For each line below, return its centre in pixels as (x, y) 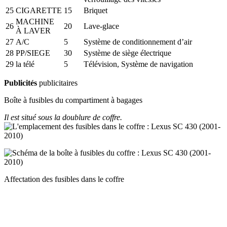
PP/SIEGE (33, 53)
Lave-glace (101, 26)
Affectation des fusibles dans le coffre (64, 179)
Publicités (21, 83)
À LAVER (33, 30)
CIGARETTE (39, 10)
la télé (25, 64)
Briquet (96, 10)
